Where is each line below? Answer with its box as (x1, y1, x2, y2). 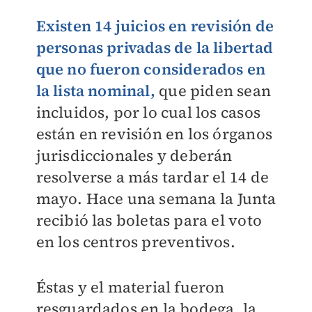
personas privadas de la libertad (36, 37, 273, 58)
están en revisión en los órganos (36, 123, 272, 145)
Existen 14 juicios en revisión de (36, 15, 274, 37)
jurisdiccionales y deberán (36, 145, 233, 166)
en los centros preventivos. (36, 231, 235, 253)
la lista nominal (36, 80, 150, 102)
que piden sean (155, 80, 271, 102)
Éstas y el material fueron (36, 276, 225, 298)
